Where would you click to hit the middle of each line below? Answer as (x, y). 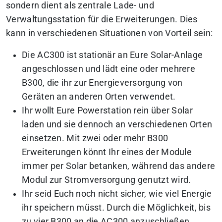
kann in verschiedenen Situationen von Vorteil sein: (110, 33)
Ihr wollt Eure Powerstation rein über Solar (107, 111)
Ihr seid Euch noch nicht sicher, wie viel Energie (117, 194)
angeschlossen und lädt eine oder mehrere (109, 69)
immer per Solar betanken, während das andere (119, 166)
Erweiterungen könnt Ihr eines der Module (107, 152)
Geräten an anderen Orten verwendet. (99, 97)
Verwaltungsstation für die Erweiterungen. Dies (102, 20)
